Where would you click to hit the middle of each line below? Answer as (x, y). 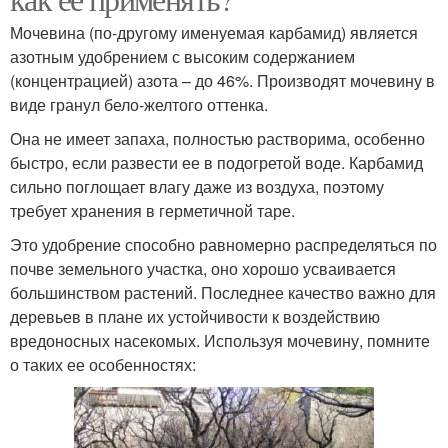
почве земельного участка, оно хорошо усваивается (203, 269)
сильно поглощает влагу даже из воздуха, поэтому (197, 187)
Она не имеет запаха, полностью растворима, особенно (217, 139)
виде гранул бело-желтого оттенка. (139, 105)
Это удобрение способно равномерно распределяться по (223, 245)
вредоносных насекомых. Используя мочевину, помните (220, 341)
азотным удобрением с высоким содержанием (182, 57)
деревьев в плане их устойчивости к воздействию (195, 317)
